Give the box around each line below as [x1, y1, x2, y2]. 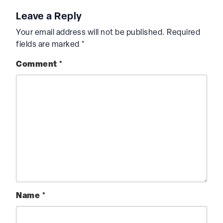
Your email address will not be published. [16, 28, 165, 37]
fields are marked [16, 40, 81, 49]
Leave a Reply [16, 11, 82, 22]
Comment [16, 60, 59, 69]
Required [167, 28, 200, 37]
